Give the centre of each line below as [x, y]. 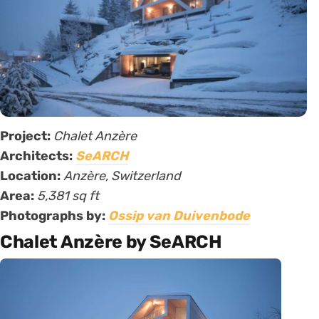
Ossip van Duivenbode [179, 216]
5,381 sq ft [68, 196]
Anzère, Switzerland [122, 176]
